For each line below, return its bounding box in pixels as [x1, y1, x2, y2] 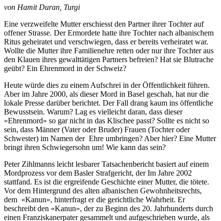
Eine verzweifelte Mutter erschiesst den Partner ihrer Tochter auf [4, 19, 204, 28]
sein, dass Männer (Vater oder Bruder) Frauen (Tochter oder [4, 125, 190, 134]
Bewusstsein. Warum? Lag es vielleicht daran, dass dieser [4, 107, 183, 116]
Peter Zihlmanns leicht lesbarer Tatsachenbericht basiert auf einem [4, 159, 209, 168]
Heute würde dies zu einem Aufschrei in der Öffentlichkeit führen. [4, 80, 210, 89]
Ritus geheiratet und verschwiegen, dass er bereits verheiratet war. [4, 37, 208, 46]
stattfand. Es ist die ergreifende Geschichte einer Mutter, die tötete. [4, 177, 209, 186]
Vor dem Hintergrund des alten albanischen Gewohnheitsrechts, [4, 186, 202, 195]
